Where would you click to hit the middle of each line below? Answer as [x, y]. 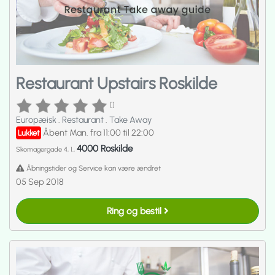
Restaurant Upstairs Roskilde [117, 84]
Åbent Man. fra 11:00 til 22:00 [99, 133]
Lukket [29, 133]
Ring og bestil [135, 211]
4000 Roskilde [105, 149]
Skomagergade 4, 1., [46, 150]
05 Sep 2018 [40, 182]
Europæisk [37, 120]
